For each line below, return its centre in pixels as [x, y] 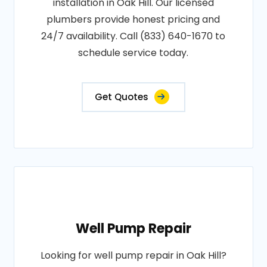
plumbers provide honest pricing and [133, 19]
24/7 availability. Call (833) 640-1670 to [133, 36]
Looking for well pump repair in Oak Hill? [133, 255]
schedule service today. [133, 53]
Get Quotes [121, 97]
